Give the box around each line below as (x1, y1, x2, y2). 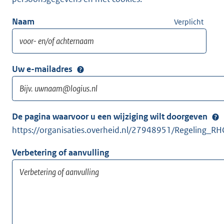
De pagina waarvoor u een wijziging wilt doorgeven (12, 111, 207, 122)
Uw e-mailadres (12, 63, 72, 75)
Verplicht (174, 17, 203, 27)
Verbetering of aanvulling (12, 147, 109, 158)
